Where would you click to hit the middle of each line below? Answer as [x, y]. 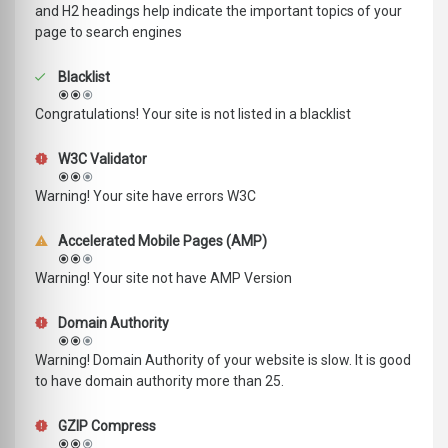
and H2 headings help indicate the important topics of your [218, 11]
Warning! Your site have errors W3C [145, 196]
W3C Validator [101, 159]
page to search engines [108, 32]
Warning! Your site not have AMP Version [163, 278]
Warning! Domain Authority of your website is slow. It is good [223, 360]
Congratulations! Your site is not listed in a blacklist [193, 114]
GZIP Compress [105, 426]
